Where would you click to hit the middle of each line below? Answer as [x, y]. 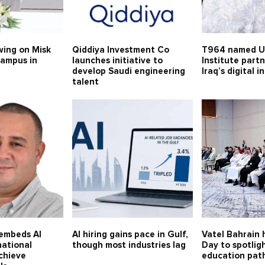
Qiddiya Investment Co [120, 50]
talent [85, 82]
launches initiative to [117, 61]
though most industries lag [129, 245]
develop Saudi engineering [128, 72]
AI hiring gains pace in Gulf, [130, 235]
